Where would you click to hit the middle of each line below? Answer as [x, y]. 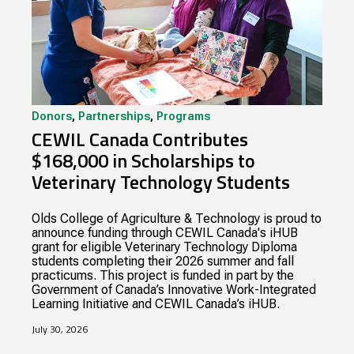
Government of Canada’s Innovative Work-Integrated [174, 290]
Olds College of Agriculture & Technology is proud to [177, 219]
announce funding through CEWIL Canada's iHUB [165, 233]
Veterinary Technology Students [161, 182]
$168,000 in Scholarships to [144, 161]
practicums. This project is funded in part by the [163, 276]
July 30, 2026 [60, 330]
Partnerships [115, 117]
